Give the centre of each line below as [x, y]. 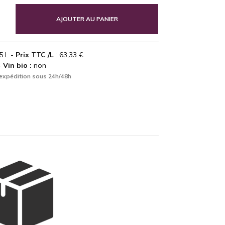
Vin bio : [17, 65]
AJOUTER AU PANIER [87, 19]
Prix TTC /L [34, 54]
